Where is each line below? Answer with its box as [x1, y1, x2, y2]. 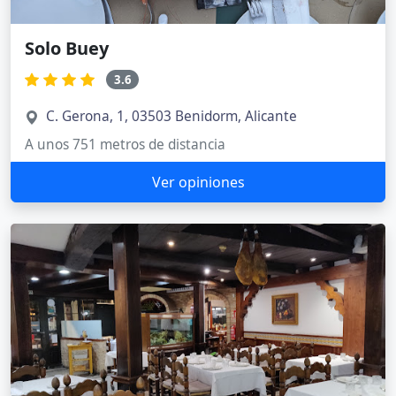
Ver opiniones [151, 172, 245, 193]
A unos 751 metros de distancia [25, 135, 225, 155]
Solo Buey [25, 35, 109, 60]
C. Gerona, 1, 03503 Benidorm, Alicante [46, 107, 297, 126]
